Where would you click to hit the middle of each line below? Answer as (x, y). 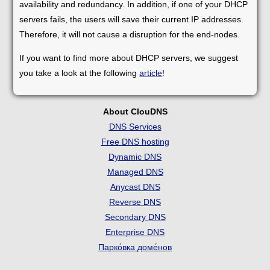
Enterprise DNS (135, 232)
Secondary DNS (135, 217)
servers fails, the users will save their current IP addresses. (132, 19)
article (151, 73)
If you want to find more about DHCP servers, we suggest (129, 58)
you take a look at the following (80, 73)
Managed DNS (135, 171)
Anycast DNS (135, 187)
